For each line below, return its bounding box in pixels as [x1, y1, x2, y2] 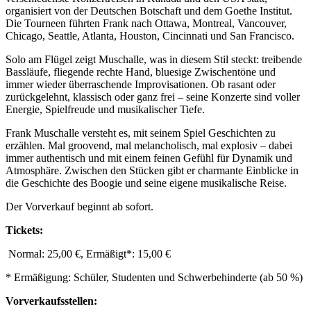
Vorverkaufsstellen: [6, 294, 97, 307]
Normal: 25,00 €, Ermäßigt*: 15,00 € [6, 247, 171, 260]
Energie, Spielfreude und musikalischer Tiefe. [6, 103, 205, 115]
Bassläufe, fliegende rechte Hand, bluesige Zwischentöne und [6, 65, 276, 78]
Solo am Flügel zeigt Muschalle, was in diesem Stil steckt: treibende [6, 53, 302, 65]
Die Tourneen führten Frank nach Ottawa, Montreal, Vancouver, [6, 17, 287, 29]
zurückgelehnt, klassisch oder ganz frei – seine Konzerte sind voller [6, 90, 300, 103]
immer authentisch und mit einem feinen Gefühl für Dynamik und [6, 151, 292, 164]
